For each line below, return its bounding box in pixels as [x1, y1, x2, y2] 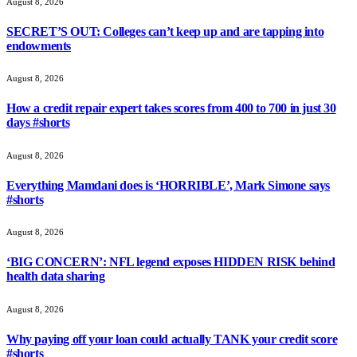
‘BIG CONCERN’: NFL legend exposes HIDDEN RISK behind [6, 255, 335, 269]
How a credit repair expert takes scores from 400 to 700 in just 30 [6, 101, 336, 116]
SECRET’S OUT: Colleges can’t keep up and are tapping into [6, 24, 324, 38]
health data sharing [6, 269, 105, 284]
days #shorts [6, 116, 70, 130]
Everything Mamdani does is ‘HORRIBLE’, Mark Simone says [6, 178, 331, 192]
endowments [6, 38, 71, 53]
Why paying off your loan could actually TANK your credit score [6, 331, 338, 346]
